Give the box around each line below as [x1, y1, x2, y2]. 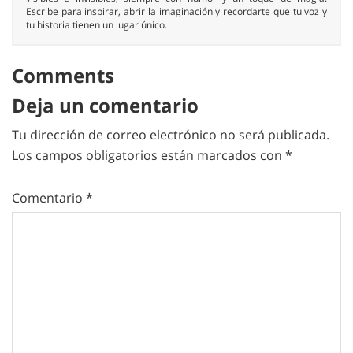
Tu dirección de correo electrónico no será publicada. [12, 126, 329, 144]
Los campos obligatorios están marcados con [12, 147, 285, 165]
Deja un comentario [12, 92, 199, 119]
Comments [12, 62, 114, 89]
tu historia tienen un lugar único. [26, 18, 167, 32]
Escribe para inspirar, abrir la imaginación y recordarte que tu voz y [26, 5, 327, 19]
